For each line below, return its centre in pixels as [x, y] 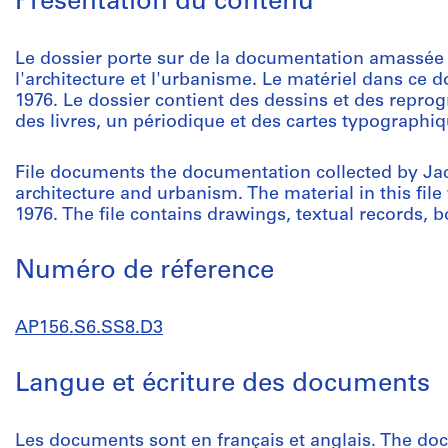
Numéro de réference [144, 271]
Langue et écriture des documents [222, 384]
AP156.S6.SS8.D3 [89, 328]
